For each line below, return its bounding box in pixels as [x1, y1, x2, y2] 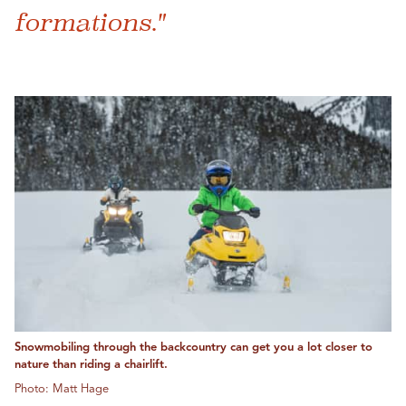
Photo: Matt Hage [14, 383, 109, 396]
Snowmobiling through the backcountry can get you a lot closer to [14, 342, 372, 354]
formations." [14, 7, 164, 36]
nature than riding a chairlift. [14, 359, 168, 372]
